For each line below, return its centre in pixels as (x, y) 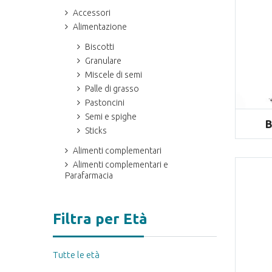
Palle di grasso (112, 89)
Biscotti (100, 47)
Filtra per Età (100, 219)
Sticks (96, 131)
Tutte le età (76, 255)
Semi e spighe (111, 117)
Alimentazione (100, 27)
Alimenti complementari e (121, 165)
